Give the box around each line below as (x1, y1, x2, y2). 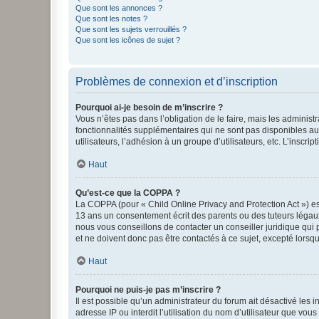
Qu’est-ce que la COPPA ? (75, 187, 180, 198)
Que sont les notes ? (75, 14, 147, 23)
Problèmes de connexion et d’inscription (75, 75, 278, 88)
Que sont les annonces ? (75, 3, 162, 12)
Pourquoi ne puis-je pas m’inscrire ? (75, 284, 221, 295)
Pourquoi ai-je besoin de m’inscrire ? (75, 102, 223, 113)
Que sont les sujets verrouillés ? (75, 24, 187, 33)
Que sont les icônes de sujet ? (75, 35, 180, 44)
